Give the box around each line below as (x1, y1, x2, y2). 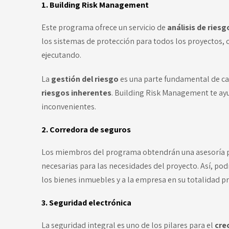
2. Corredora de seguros (41, 124, 131, 135)
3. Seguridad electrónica (41, 197, 131, 209)
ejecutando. (41, 50, 83, 61)
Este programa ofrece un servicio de (41, 22, 167, 33)
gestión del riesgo (51, 74, 120, 85)
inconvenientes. (41, 101, 96, 112)
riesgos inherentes (41, 87, 111, 99)
